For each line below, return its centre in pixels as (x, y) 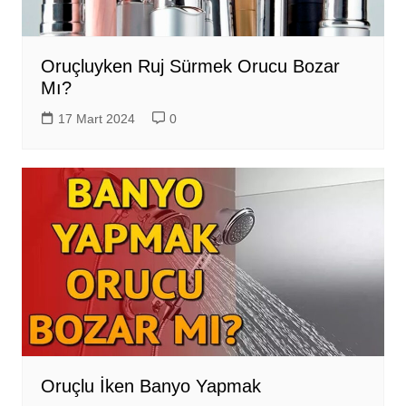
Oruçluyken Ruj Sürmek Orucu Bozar (190, 67)
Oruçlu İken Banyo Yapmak (150, 387)
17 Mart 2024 (96, 119)
